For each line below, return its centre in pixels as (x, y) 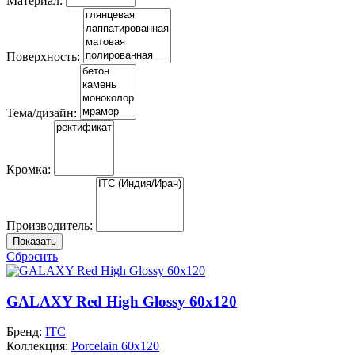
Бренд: (26, 332)
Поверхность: (43, 56)
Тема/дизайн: (42, 113)
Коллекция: (39, 346)
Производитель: (50, 225)
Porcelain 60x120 (115, 346)
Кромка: (29, 169)
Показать (34, 241)
